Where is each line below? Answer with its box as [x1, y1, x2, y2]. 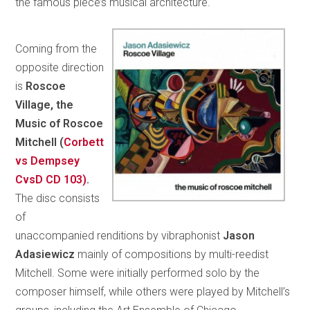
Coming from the [15, 42, 98, 55]
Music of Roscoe [15, 116, 104, 130]
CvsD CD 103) [15, 172, 87, 186]
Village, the [15, 98, 74, 111]
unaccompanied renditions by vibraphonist [15, 228, 221, 242]
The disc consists [15, 191, 100, 205]
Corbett [64, 135, 104, 149]
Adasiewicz [15, 247, 75, 261]
